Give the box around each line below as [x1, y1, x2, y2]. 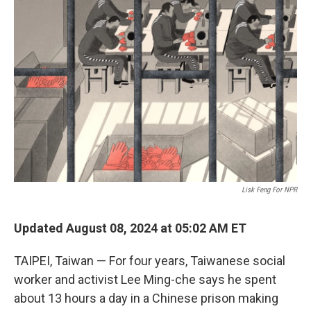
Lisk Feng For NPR [242, 185, 297, 194]
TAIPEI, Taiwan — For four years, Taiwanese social [14, 253, 285, 268]
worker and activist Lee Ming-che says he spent [14, 272, 276, 287]
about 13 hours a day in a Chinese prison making [14, 291, 278, 305]
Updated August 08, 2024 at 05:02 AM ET [14, 221, 246, 235]
